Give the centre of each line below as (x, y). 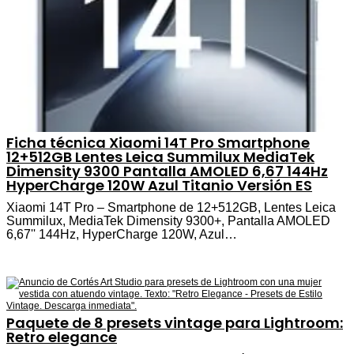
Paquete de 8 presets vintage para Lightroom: (175, 322)
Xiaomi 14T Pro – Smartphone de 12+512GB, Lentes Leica (171, 207)
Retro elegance (62, 337)
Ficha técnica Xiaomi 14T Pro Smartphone (158, 142)
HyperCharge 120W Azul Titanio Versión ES (159, 185)
